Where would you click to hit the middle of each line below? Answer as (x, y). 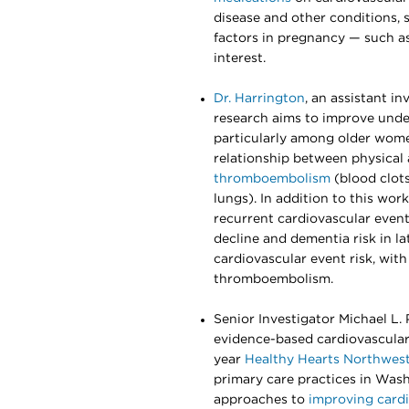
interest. (240, 58)
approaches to (261, 400)
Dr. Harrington (259, 99)
